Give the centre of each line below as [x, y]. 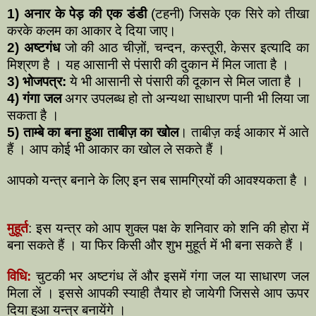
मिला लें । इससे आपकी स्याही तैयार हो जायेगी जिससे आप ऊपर [158, 293]
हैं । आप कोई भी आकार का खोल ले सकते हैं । [118, 149]
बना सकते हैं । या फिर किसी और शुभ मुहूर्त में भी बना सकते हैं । [158, 245]
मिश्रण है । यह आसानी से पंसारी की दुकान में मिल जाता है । [150, 64]
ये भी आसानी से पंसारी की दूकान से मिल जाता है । [187, 81]
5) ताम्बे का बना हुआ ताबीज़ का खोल [93, 132]
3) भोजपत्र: [38, 81]
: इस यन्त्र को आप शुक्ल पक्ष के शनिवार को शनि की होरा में [169, 228]
